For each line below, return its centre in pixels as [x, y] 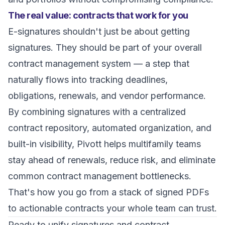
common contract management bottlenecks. [100, 176]
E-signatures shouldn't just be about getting [99, 31]
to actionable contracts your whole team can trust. [113, 208]
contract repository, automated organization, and [110, 128]
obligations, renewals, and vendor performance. [107, 96]
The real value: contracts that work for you [98, 15]
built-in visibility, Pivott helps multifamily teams [104, 144]
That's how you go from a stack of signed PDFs [108, 192]
